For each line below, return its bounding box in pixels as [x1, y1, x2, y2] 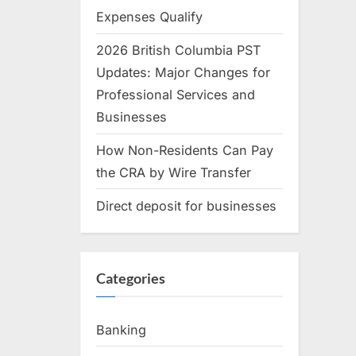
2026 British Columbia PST [96, 42, 261, 59]
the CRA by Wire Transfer [96, 164, 251, 181]
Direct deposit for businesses [96, 197, 277, 214]
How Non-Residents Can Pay [96, 142, 273, 159]
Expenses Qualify [96, 9, 203, 25]
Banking [96, 321, 146, 338]
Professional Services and [96, 87, 255, 103]
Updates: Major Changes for [96, 64, 270, 81]
